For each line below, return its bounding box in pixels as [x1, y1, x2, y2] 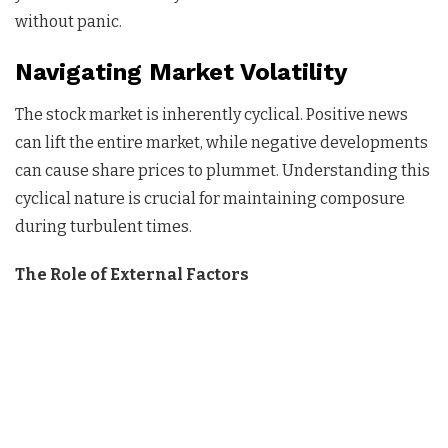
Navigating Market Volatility [15, 57, 348, 86]
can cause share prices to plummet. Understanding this [15, 160, 430, 180]
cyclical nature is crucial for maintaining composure [15, 188, 405, 208]
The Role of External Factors [15, 264, 249, 284]
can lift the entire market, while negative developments [15, 132, 428, 152]
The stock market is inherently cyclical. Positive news [15, 104, 408, 124]
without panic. [15, 11, 122, 31]
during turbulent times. [15, 216, 192, 236]
